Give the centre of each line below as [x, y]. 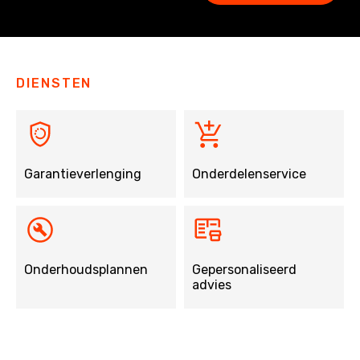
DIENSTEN [54, 84]
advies [212, 285]
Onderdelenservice [249, 174]
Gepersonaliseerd [244, 270]
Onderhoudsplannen [86, 270]
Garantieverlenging [83, 174]
